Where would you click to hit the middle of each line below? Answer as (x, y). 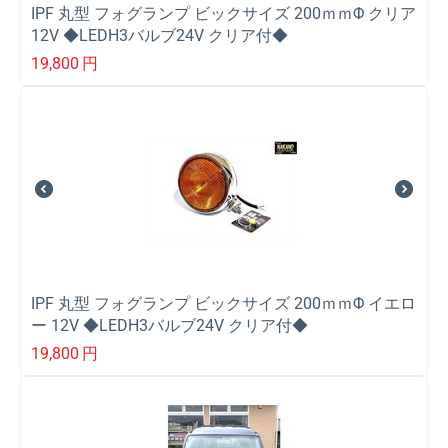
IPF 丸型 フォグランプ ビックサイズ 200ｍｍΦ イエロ (223, 303)
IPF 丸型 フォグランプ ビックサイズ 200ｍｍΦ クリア (223, 14)
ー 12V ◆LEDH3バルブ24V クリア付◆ (169, 325)
